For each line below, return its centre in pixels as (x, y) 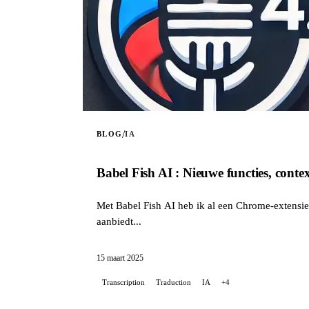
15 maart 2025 (120, 258)
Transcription (123, 282)
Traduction (173, 282)
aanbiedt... (119, 221)
